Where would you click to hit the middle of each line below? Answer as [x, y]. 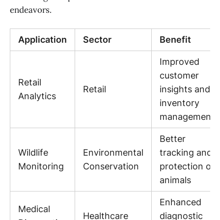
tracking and [186, 153]
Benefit [175, 40]
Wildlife [33, 153]
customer [179, 76]
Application [42, 40]
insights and [185, 89]
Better [173, 139]
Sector [97, 40]
